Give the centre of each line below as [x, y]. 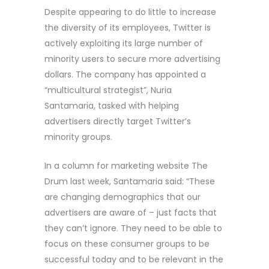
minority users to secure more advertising [132, 59]
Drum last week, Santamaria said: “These [130, 181]
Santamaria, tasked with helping [112, 105]
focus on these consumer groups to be [127, 243]
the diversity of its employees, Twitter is [128, 27]
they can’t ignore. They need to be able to [133, 228]
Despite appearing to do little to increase [130, 12]
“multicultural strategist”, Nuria [108, 90]
